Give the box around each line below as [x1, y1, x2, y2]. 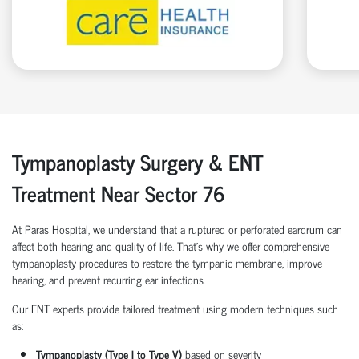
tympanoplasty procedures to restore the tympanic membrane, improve [12, 252, 322, 272]
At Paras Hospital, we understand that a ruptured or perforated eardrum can [12, 219, 342, 238]
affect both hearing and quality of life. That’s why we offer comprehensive [12, 236, 329, 255]
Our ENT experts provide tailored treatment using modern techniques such [12, 298, 338, 317]
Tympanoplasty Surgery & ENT [12, 143, 262, 179]
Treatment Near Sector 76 [12, 175, 225, 210]
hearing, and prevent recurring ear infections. [12, 269, 205, 288]
